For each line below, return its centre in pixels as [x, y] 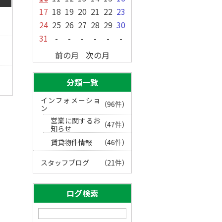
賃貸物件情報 [71, 142]
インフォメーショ [70, 100]
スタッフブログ [65, 163]
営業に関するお [75, 120]
